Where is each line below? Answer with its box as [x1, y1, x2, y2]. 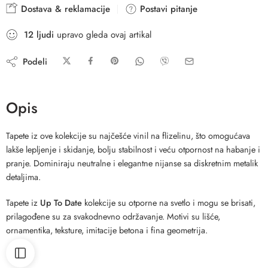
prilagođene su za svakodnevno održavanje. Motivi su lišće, [6, 210, 220, 223]
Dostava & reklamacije [18, 2, 110, 16]
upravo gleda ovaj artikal [54, 28, 151, 42]
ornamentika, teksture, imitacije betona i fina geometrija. [6, 224, 208, 237]
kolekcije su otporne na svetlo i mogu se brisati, [84, 196, 255, 209]
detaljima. [6, 170, 41, 184]
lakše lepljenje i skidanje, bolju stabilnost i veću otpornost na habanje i [6, 143, 260, 156]
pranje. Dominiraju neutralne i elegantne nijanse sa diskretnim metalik [6, 157, 258, 170]
